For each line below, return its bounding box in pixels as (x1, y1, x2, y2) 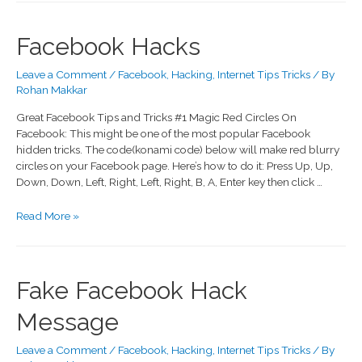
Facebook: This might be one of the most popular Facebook (16, 126, 310, 140)
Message (16, 308, 119, 337)
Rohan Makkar (16, 83, 87, 97)
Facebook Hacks (16, 32, 200, 61)
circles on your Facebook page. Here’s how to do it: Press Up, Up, (16, 158, 333, 172)
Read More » (16, 208, 79, 222)
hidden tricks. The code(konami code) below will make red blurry (16, 142, 339, 156)
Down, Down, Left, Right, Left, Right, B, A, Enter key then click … (16, 175, 322, 188)
